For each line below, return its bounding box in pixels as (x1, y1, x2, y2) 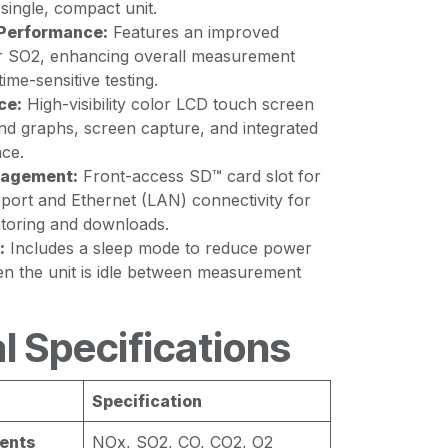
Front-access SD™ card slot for (78, 166, 321, 186)
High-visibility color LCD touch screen (22, 94, 314, 114)
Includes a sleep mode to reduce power (5, 238, 312, 258)
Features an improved (108, 22, 279, 42)
